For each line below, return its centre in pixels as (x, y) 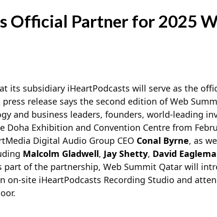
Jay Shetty (126, 153)
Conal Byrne (163, 140)
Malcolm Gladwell (61, 153)
